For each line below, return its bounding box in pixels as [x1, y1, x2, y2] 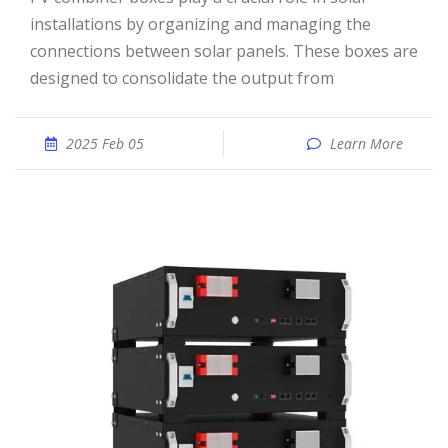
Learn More [330, 134, 403, 153]
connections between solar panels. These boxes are [30, 40, 418, 62]
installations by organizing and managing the [30, 13, 371, 35]
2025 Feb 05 [66, 134, 144, 153]
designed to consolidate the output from [30, 67, 334, 89]
